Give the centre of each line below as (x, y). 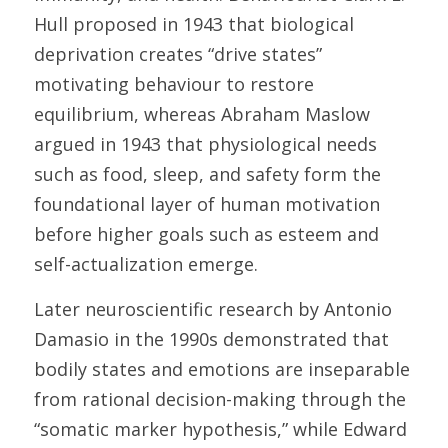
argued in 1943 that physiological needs (205, 144)
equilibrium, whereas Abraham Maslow (202, 114)
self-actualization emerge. (148, 264)
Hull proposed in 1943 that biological (194, 24)
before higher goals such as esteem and (206, 234)
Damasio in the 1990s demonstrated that (211, 339)
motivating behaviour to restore (174, 84)
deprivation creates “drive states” (178, 54)
